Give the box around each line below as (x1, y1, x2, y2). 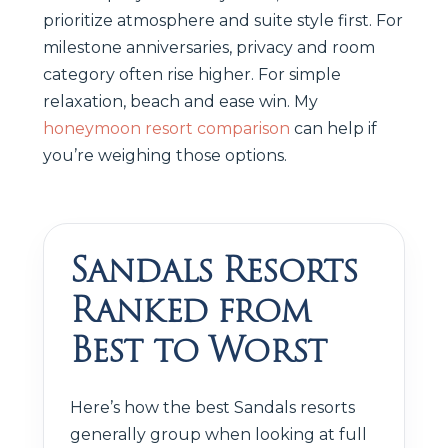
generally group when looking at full (70, 424, 367, 444)
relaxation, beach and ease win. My (43, 91, 318, 111)
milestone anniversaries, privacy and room (43, 37, 375, 57)
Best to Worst (70, 322, 326, 377)
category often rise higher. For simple (43, 64, 341, 84)
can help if (290, 118, 377, 138)
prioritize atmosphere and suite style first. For (43, 10, 403, 30)
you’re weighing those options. (43, 145, 287, 165)
